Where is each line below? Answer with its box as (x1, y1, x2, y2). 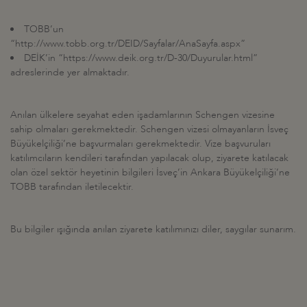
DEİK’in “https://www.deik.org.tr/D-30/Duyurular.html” (24, 51, 258, 64)
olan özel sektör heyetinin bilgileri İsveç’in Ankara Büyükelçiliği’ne (10, 165, 290, 179)
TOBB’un (24, 22, 66, 36)
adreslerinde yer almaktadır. (10, 65, 130, 79)
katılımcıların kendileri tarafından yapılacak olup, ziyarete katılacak (10, 151, 288, 164)
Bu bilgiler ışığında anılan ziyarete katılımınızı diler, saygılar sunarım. (10, 222, 296, 236)
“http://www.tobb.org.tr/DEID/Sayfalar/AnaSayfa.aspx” (10, 36, 245, 50)
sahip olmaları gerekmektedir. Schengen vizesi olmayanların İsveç (10, 122, 288, 136)
